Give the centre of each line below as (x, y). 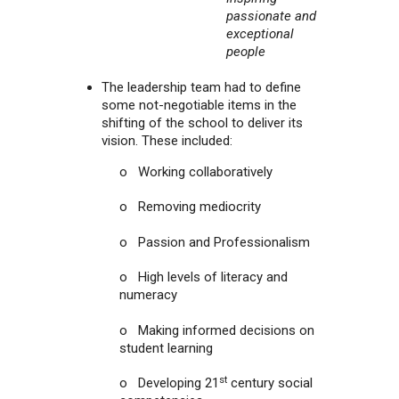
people (246, 52)
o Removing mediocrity (190, 207)
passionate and (271, 16)
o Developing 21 (169, 383)
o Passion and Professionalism (215, 242)
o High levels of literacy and (204, 277)
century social (270, 383)
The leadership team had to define (201, 87)
